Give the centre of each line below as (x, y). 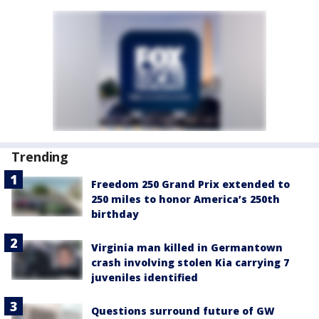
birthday (115, 214)
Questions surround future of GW (183, 310)
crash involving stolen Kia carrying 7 (190, 262)
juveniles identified (145, 277)
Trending (40, 156)
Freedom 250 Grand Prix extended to (190, 184)
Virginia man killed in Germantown (187, 247)
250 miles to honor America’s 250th (185, 199)
